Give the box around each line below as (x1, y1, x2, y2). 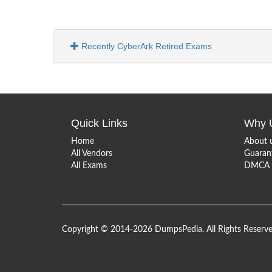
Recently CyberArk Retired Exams (81, 41, 212, 52)
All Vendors (71, 149, 112, 158)
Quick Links (71, 117, 127, 130)
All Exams (71, 161, 107, 171)
